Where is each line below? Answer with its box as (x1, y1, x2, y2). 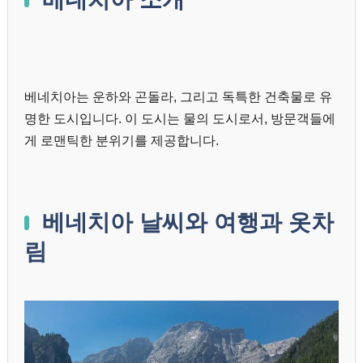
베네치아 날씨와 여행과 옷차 (42, 210, 334, 236)
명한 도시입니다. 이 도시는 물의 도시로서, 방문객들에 (24, 112, 335, 126)
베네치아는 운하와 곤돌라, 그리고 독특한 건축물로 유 (24, 90, 332, 105)
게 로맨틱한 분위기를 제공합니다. (24, 134, 219, 148)
